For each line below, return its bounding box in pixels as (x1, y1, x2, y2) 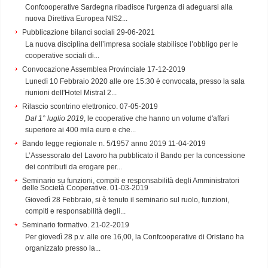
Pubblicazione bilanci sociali (22, 28, 115, 36)
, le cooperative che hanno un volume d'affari (84, 114, 229, 123)
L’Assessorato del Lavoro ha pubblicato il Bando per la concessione (25, 151, 245, 160)
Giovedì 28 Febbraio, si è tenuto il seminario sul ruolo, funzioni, (25, 195, 229, 204)
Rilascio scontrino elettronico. (22, 102, 118, 111)
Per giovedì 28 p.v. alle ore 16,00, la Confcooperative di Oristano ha (25, 232, 244, 241)
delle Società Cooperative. (22, 183, 108, 192)
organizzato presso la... (25, 243, 100, 252)
